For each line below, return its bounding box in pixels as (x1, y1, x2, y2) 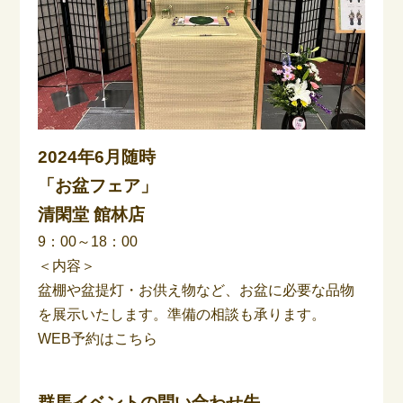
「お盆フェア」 (38, 175, 158, 195)
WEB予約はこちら (38, 330, 158, 346)
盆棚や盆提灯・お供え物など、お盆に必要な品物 (38, 282, 355, 298)
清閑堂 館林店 (38, 204, 146, 224)
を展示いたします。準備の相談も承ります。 (38, 306, 327, 322)
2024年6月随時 (38, 147, 157, 166)
